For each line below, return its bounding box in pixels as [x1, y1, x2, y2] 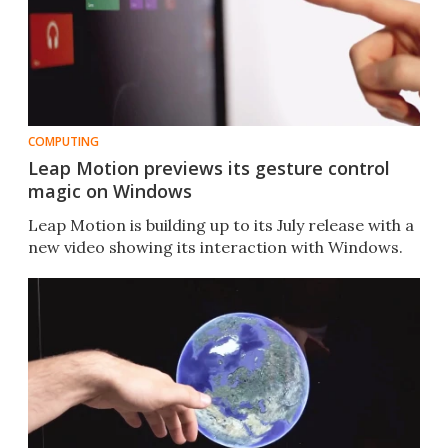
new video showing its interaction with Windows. [28, 237, 403, 258]
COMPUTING [28, 133, 99, 151]
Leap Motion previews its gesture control [28, 156, 390, 181]
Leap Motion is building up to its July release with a [28, 215, 414, 236]
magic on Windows [28, 179, 192, 204]
